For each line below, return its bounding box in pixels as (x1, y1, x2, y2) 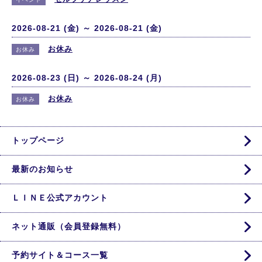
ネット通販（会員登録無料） (12, 222, 126, 231)
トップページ (12, 136, 64, 145)
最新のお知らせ (12, 164, 73, 174)
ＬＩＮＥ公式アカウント (12, 193, 108, 202)
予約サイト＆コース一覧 (12, 250, 108, 260)
